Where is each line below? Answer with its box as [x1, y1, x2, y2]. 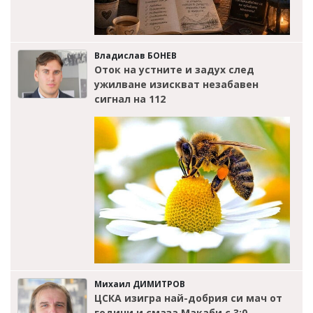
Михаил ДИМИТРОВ [94, 278, 185, 291]
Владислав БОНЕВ [94, 49, 177, 61]
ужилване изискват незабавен [94, 77, 259, 91]
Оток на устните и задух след [94, 62, 254, 76]
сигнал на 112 [94, 92, 166, 105]
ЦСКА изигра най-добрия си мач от [94, 291, 282, 305]
